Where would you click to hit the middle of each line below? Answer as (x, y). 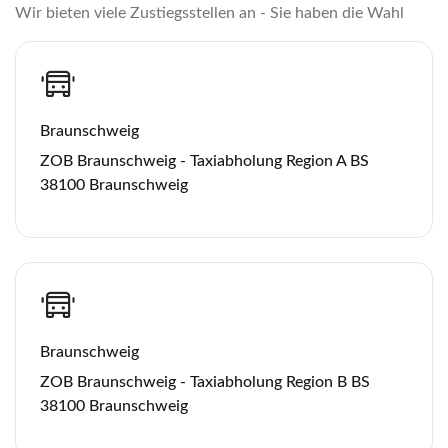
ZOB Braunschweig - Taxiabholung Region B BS (205, 381)
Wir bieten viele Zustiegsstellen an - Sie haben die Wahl (209, 12)
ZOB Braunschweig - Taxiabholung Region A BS (204, 160)
